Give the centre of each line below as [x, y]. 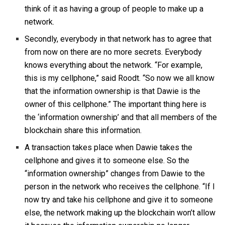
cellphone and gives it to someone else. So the [107, 161]
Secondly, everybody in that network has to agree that [118, 39]
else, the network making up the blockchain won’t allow [120, 213]
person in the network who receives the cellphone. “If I [120, 187]
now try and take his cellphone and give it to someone [119, 200]
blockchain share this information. [83, 131]
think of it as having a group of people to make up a [114, 9]
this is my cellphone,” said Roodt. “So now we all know [120, 78]
